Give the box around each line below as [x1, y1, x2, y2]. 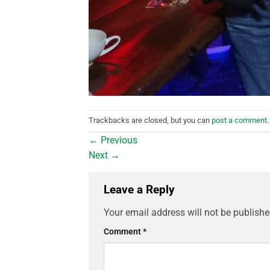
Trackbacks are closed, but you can [89, 116, 212, 125]
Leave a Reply [104, 183, 178, 197]
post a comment [212, 116, 267, 125]
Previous [98, 134, 137, 146]
